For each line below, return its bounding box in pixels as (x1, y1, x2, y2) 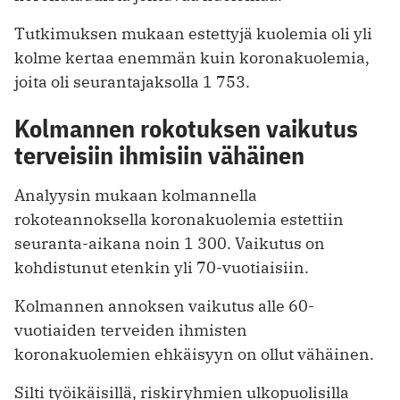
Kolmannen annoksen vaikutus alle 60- (14, 296, 314, 317)
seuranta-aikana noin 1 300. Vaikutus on (14, 233, 325, 254)
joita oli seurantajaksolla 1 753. (14, 71, 250, 93)
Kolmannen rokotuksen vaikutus (14, 112, 358, 146)
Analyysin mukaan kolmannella (14, 185, 257, 206)
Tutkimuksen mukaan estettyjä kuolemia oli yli (14, 23, 372, 45)
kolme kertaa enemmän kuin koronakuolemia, (14, 47, 370, 69)
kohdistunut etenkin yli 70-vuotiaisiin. (14, 257, 309, 279)
